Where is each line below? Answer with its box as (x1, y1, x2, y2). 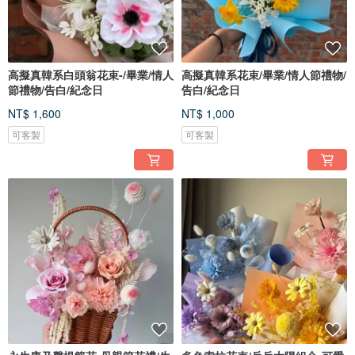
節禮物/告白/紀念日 (8, 82, 103, 98)
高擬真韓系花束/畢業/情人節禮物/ (181, 67, 346, 83)
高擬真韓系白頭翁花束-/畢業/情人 (8, 67, 174, 83)
